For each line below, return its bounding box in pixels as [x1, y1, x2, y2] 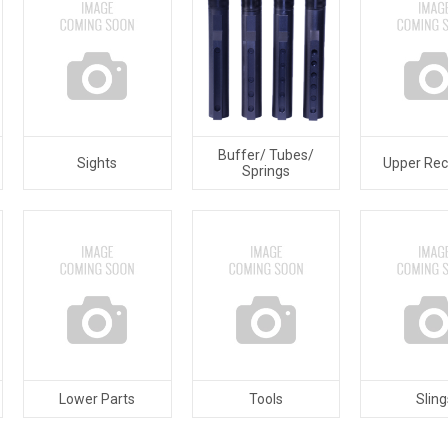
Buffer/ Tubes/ [218, 147, 314, 163]
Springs [242, 163, 290, 179]
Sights [77, 155, 118, 171]
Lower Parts [59, 391, 136, 407]
